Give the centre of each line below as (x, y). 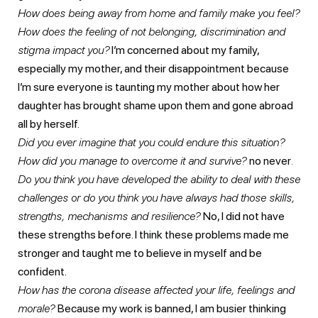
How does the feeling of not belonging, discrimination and (152, 31)
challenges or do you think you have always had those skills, (156, 197)
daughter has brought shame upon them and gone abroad (155, 105)
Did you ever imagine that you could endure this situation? (151, 142)
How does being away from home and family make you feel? (159, 13)
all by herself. (49, 124)
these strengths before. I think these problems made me (153, 234)
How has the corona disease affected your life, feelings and (156, 290)
